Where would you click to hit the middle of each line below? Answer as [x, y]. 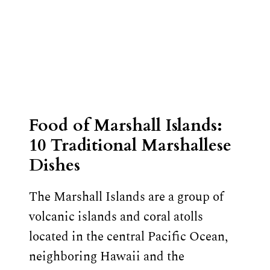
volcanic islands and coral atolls [116, 217]
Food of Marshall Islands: [126, 125]
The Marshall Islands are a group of [126, 197]
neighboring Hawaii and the [107, 257]
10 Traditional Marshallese [130, 145]
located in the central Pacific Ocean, [128, 237]
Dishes [55, 165]
